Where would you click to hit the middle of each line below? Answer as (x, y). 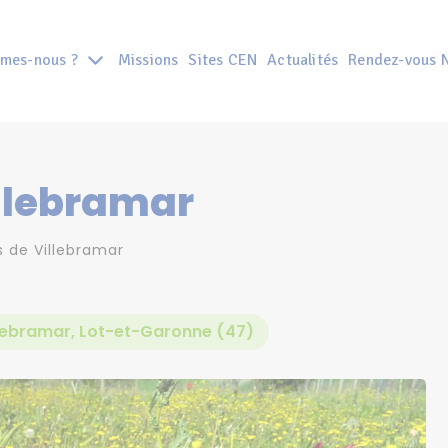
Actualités (303, 60)
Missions (148, 60)
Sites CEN (223, 60)
